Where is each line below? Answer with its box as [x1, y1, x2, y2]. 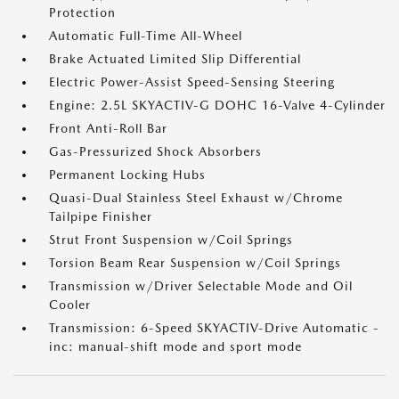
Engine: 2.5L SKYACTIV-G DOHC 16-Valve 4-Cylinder [49, 98, 386, 112]
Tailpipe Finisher [49, 209, 152, 224]
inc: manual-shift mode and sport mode [49, 339, 302, 354]
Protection [49, 5, 116, 20]
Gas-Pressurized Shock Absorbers [49, 144, 262, 159]
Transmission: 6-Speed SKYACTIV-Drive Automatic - [49, 321, 379, 335]
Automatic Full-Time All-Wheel [49, 28, 242, 43]
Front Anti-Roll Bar [49, 121, 167, 135]
